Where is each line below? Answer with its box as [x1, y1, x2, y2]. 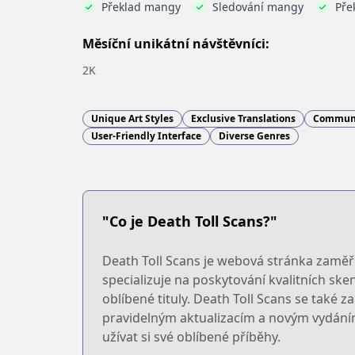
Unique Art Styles [91, 112, 174, 125]
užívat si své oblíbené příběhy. [102, 328, 281, 345]
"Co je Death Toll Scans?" [102, 212, 277, 231]
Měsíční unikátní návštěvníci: [82, 35, 269, 52]
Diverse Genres [219, 129, 290, 143]
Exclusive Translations [191, 112, 296, 125]
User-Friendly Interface [91, 129, 201, 143]
